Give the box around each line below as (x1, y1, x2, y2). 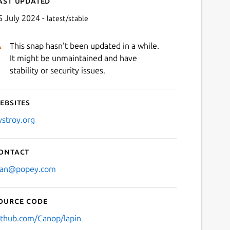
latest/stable (46, 14, 88, 23)
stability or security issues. (9, 65, 105, 75)
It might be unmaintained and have (9, 53, 137, 63)
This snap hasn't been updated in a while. (9, 41, 159, 50)
